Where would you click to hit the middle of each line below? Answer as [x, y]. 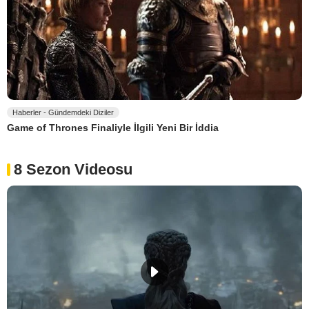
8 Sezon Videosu [73, 170]
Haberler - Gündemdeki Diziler [63, 112]
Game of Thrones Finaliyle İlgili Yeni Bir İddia [113, 128]
